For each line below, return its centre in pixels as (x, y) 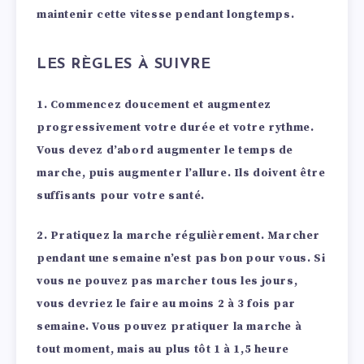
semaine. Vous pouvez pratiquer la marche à (169, 327)
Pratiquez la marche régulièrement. (158, 236)
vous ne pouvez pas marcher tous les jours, (167, 282)
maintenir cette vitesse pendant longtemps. (166, 15)
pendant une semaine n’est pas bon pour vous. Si (181, 259)
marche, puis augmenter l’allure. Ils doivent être (181, 173)
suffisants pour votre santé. (121, 196)
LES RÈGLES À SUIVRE (124, 64)
